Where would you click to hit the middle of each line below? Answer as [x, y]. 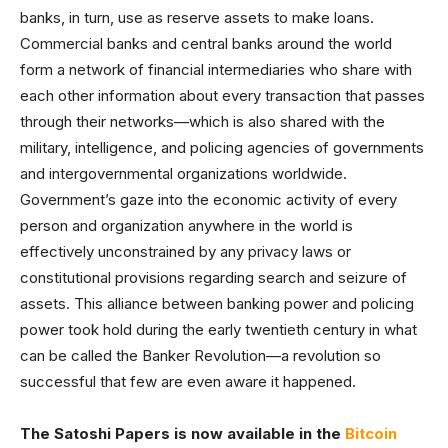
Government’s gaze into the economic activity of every [208, 200]
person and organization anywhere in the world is [186, 226]
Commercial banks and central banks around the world [206, 44]
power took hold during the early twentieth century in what [218, 330]
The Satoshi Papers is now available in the [182, 434]
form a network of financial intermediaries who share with [216, 70]
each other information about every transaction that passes [222, 96]
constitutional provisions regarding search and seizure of [213, 278]
